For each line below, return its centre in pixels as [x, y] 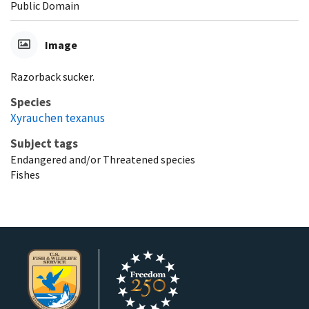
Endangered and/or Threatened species [103, 159]
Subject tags [44, 143]
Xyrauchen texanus [58, 118]
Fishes [25, 174]
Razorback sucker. [52, 76]
